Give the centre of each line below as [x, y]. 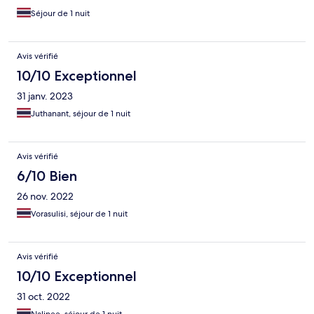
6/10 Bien [47, 176]
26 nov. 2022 [45, 197]
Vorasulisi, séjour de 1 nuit [79, 214]
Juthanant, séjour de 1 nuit [81, 114]
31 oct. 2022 [43, 297]
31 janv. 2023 [45, 96]
